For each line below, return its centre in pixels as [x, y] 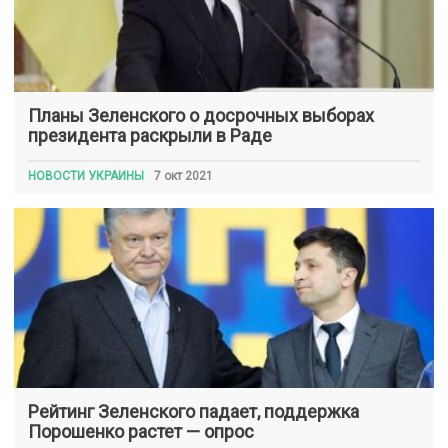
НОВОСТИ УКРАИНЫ [86, 176]
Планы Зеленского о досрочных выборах [201, 115]
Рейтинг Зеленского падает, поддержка [193, 411]
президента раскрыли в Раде [150, 135]
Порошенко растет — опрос [141, 431]
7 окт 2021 [183, 176]
